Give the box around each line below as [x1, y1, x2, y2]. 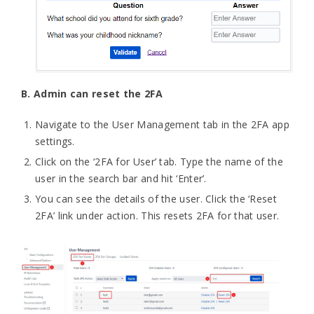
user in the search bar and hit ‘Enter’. [35, 171, 207, 185]
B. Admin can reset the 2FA [21, 86, 163, 100]
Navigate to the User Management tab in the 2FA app [35, 117, 289, 131]
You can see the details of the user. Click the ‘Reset [35, 191, 277, 205]
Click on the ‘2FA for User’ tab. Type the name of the [35, 154, 283, 168]
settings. [35, 134, 75, 148]
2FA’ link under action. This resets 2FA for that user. [35, 208, 280, 222]
